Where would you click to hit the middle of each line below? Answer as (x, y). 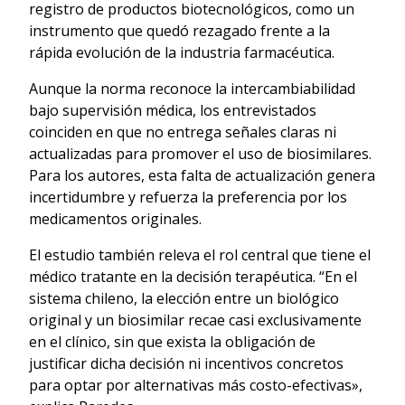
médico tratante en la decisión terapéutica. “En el (193, 276)
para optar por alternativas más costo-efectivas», (196, 385)
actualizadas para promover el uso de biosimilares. (200, 153)
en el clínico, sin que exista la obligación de (172, 341)
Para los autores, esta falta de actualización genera (202, 175)
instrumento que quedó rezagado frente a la (179, 30)
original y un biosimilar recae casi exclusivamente (195, 320)
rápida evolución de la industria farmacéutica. (185, 52)
